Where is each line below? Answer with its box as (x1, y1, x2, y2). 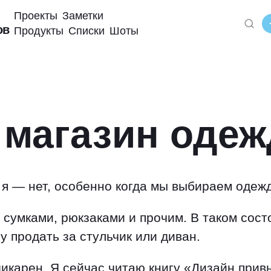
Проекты (14, 10, 57, 22)
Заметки (62, 10, 103, 22)
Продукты (14, 25, 64, 37)
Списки (68, 25, 105, 37)
